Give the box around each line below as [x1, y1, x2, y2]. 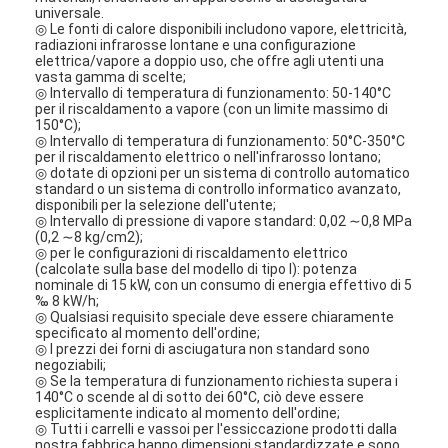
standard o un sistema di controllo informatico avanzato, [35, 180, 402, 197]
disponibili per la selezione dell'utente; [35, 196, 277, 213]
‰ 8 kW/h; [35, 292, 100, 309]
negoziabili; [35, 356, 107, 373]
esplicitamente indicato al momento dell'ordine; [35, 404, 341, 421]
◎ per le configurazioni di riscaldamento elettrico [35, 244, 349, 261]
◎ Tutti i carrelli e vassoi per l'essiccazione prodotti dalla [35, 420, 398, 437]
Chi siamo [58, 414, 122, 431]
